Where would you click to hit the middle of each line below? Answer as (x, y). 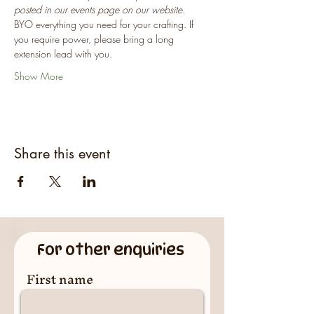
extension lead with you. (63, 54)
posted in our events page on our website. (100, 9)
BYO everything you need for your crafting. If (105, 24)
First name (60, 279)
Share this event (62, 153)
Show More (39, 76)
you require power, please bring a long (95, 39)
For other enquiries (112, 250)
